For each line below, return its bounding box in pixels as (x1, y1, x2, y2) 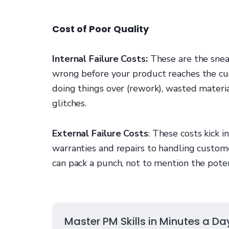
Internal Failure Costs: (52, 53, 150, 65)
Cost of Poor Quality (52, 22, 149, 36)
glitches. (52, 97, 87, 110)
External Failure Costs (52, 127, 148, 140)
